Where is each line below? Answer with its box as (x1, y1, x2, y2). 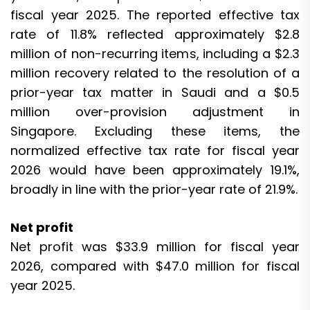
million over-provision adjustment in (10, 102, 300, 120)
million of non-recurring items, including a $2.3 (10, 44, 300, 62)
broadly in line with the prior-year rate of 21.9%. (10, 180, 298, 198)
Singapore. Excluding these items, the (10, 122, 300, 140)
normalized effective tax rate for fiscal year (10, 141, 300, 159)
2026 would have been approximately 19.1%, (10, 161, 300, 179)
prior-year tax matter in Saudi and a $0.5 (10, 83, 300, 101)
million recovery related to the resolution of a (10, 64, 300, 82)
